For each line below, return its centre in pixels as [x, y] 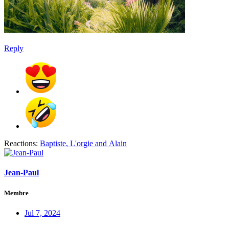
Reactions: [21, 144]
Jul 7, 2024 [42, 213]
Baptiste [53, 144]
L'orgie [82, 144]
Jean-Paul [21, 173]
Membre [16, 193]
